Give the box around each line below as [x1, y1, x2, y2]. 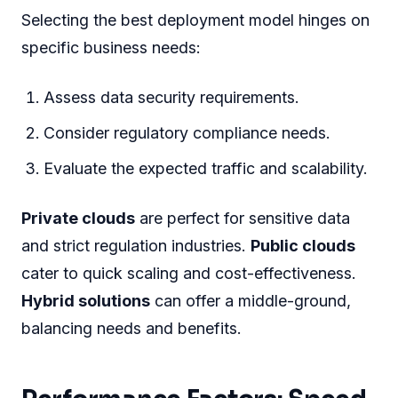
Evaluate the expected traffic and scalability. [44, 158, 369, 178]
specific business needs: [21, 37, 201, 57]
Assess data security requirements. [44, 87, 300, 107]
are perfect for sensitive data [135, 208, 350, 227]
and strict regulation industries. [21, 235, 251, 255]
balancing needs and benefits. [21, 318, 242, 338]
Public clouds [251, 235, 355, 255]
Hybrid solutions [21, 291, 150, 310]
